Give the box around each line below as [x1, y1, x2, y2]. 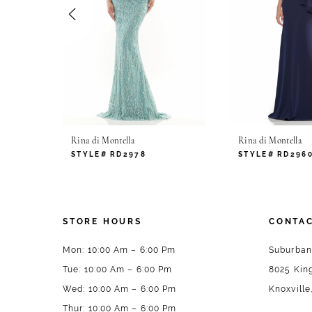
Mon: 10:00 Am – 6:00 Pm [63, 244, 176, 255]
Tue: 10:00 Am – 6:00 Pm [63, 264, 173, 274]
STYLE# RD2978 [71, 150, 146, 159]
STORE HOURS [63, 216, 142, 226]
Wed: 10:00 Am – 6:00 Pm [63, 283, 177, 294]
